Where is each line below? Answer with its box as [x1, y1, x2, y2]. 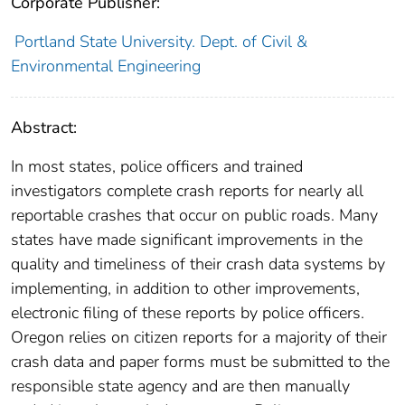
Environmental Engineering [11, 55, 201, 78]
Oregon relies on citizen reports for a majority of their [11, 326, 387, 349]
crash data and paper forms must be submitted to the [11, 351, 390, 373]
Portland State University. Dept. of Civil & [14, 31, 307, 53]
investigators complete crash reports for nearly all [11, 180, 363, 202]
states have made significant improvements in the [11, 229, 363, 251]
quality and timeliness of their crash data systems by [11, 253, 385, 276]
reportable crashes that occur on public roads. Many [11, 204, 378, 227]
